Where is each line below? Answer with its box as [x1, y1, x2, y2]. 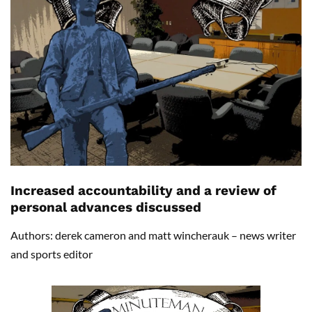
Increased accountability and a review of [10, 182, 276, 199]
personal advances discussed [10, 199, 201, 216]
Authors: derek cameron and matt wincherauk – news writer [10, 228, 296, 242]
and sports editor [10, 247, 93, 261]
